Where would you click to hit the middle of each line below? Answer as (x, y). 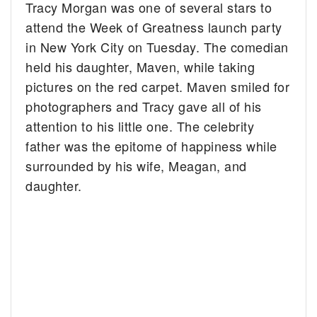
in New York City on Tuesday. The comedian (157, 47)
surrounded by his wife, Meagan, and (136, 166)
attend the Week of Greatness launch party (154, 27)
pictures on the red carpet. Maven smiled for (158, 87)
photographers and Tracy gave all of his (144, 106)
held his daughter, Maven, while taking (140, 67)
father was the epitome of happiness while (151, 146)
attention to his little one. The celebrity (140, 126)
